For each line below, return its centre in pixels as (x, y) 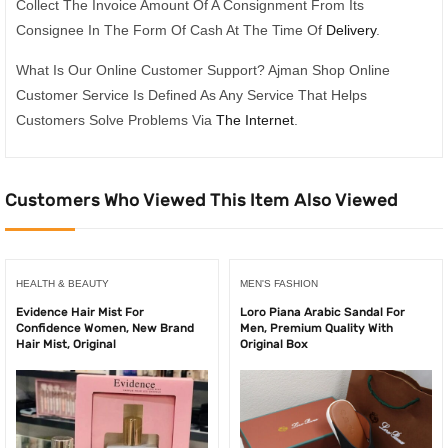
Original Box (274, 344)
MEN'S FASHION (279, 284)
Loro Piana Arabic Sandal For (322, 312)
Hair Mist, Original (66, 344)
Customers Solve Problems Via (116, 119)
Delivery (351, 30)
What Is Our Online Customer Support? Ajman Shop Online (203, 69)
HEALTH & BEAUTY (62, 284)
